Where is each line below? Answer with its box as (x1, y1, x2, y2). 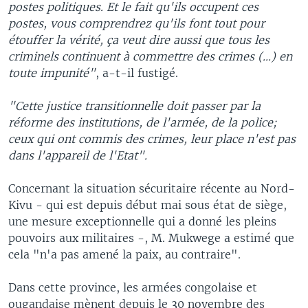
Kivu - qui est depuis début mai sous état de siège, (8, 197, 287, 212)
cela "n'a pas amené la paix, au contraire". (8, 247, 241, 261)
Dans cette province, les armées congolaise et (8, 280, 257, 294)
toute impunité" (8, 65, 96, 80)
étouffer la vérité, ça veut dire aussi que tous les (8, 32, 269, 47)
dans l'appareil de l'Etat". (8, 148, 147, 162)
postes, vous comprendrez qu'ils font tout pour (8, 16, 265, 30)
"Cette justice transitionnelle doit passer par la (8, 98, 261, 113)
